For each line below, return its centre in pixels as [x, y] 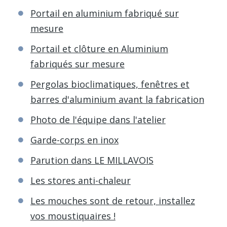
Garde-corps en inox [74, 140]
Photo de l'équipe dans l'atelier [98, 119]
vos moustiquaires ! [73, 216]
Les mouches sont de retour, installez [112, 200]
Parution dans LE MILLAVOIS [92, 160]
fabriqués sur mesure [77, 64]
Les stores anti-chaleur [80, 180]
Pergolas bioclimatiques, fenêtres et [110, 84]
